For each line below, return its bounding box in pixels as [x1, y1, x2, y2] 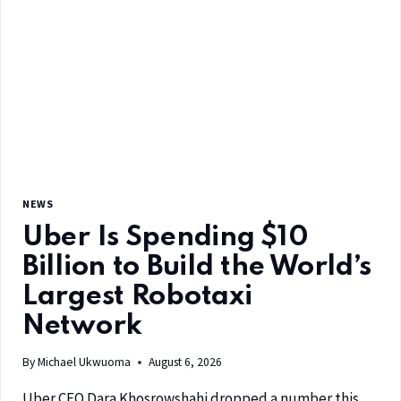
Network [22, 311, 143, 340]
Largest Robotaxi [22, 282, 252, 311]
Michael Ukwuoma [38, 354, 132, 371]
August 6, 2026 [149, 354, 223, 371]
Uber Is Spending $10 [22, 223, 309, 252]
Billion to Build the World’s [22, 252, 372, 281]
